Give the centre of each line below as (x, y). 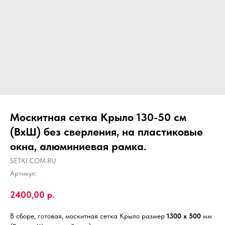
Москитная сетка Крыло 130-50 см (98, 117)
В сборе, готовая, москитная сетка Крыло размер (88, 216)
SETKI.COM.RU (33, 161)
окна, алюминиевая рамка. (78, 146)
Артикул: (23, 173)
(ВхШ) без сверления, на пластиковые (106, 132)
